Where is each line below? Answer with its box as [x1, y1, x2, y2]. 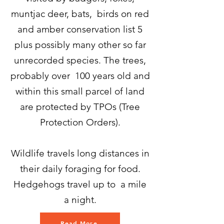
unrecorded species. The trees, [14, 54, 146, 66]
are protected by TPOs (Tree [20, 101, 140, 112]
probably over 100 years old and [10, 70, 150, 81]
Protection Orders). [39, 116, 120, 128]
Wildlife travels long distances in [10, 147, 149, 159]
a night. [63, 194, 96, 205]
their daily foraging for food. [19, 163, 140, 174]
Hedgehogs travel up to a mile [13, 178, 146, 190]
